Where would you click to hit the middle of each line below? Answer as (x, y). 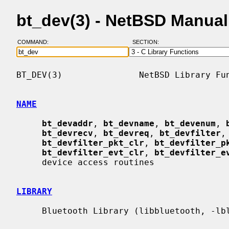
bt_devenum (190, 123)
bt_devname (129, 123)
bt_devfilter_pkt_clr (93, 143)
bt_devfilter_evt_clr (93, 152)
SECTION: (148, 42)
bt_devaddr (67, 123)
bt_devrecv (67, 133)
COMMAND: (36, 42)
